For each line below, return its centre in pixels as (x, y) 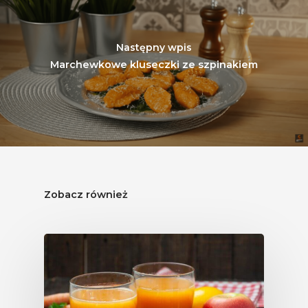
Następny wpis (154, 48)
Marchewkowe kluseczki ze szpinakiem (154, 65)
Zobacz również (86, 194)
